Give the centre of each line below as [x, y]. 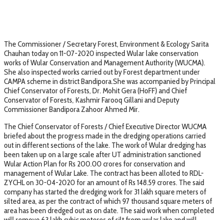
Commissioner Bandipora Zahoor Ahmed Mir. [72, 109]
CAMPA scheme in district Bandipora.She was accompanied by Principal [110, 81]
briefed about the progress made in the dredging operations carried [105, 136]
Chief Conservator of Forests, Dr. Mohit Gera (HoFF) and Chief [96, 90]
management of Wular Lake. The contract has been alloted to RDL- [104, 173]
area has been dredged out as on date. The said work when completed [109, 210]
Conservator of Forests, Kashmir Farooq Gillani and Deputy [92, 100]
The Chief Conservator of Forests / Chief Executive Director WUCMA [105, 126]
